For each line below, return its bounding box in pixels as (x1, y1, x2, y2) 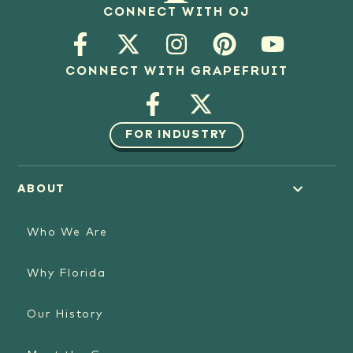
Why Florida (27, 268, 106, 280)
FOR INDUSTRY (125, 129, 228, 141)
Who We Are (27, 227, 108, 239)
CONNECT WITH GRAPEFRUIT (65, 65, 288, 79)
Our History (27, 309, 103, 321)
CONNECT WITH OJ (103, 6, 250, 19)
